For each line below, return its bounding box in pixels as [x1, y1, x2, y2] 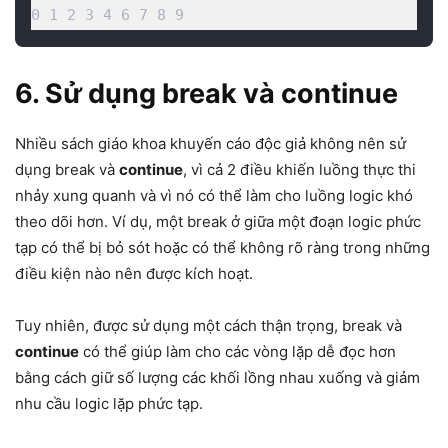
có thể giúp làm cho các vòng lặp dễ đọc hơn [79, 342, 396, 362]
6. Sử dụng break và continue [15, 77, 398, 111]
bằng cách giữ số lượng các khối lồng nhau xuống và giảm [15, 368, 420, 388]
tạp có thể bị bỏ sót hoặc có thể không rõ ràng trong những [15, 238, 430, 258]
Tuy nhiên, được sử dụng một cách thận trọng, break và [15, 316, 402, 336]
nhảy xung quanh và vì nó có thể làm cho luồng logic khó [15, 186, 413, 206]
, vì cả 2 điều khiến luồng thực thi [183, 160, 416, 180]
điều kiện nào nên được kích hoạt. [15, 264, 253, 284]
